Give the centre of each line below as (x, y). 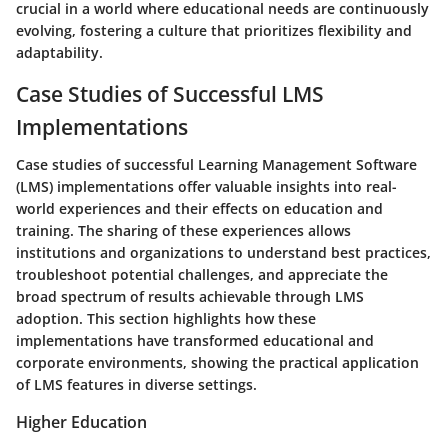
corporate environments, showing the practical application (217, 363)
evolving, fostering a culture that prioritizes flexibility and (214, 30)
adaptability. (59, 52)
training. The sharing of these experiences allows (183, 231)
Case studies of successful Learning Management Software (216, 165)
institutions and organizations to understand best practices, (223, 253)
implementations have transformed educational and (195, 341)
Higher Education (81, 422)
